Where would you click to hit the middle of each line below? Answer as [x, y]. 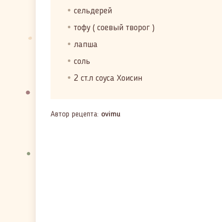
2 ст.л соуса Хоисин [108, 78]
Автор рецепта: [76, 114]
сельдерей [93, 11]
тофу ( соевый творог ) [114, 28]
